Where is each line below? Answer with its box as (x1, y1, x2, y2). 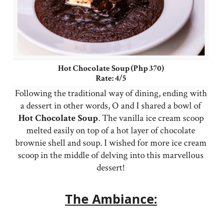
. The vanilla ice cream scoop (98, 111, 204, 124)
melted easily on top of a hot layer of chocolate (26, 124, 196, 137)
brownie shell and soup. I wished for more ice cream (15, 136, 207, 149)
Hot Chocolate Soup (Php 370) (57, 62, 164, 74)
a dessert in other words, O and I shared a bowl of (20, 99, 202, 112)
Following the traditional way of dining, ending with (14, 87, 207, 100)
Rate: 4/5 (96, 72, 126, 84)
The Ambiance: (64, 190, 157, 207)
